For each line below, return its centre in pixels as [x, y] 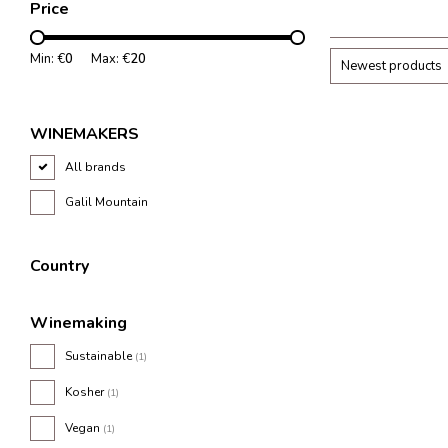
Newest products [391, 66]
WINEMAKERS [84, 134]
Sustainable [100, 356]
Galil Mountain [106, 202]
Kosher [86, 392]
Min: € [47, 59]
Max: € [110, 59]
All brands [95, 167]
